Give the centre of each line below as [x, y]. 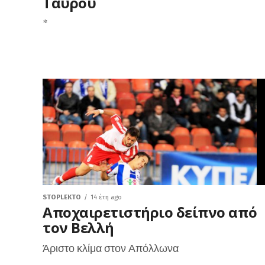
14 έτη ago [106, 197]
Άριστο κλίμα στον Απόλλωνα [111, 248]
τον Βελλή [78, 227]
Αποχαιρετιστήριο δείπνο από [150, 212]
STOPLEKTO [62, 197]
